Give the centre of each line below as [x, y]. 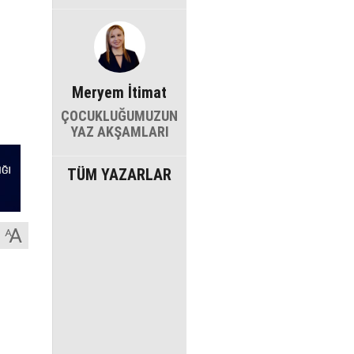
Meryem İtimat [119, 93]
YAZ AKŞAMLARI [119, 132]
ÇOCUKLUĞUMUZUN [119, 116]
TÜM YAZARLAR [119, 175]
